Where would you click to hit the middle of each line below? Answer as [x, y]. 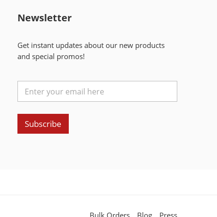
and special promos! [51, 57]
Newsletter [44, 18]
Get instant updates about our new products [91, 46]
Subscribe [43, 124]
